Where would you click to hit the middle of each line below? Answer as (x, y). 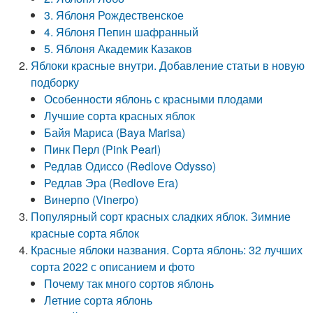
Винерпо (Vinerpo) (92, 199)
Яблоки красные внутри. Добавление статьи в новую (168, 65)
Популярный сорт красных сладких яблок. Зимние (161, 216)
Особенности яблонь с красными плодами (154, 99)
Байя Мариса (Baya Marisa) (115, 132)
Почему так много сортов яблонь (129, 283)
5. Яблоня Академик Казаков (118, 49)
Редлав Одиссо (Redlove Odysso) (130, 166)
